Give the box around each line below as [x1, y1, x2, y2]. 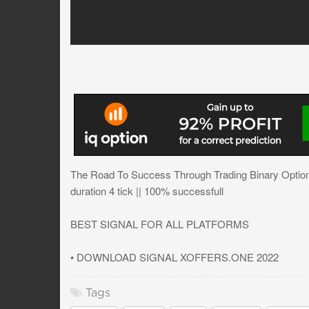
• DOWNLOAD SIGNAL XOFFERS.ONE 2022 [70, 249, 279, 264]
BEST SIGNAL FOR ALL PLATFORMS [70, 216, 249, 231]
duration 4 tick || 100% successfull [70, 183, 223, 198]
